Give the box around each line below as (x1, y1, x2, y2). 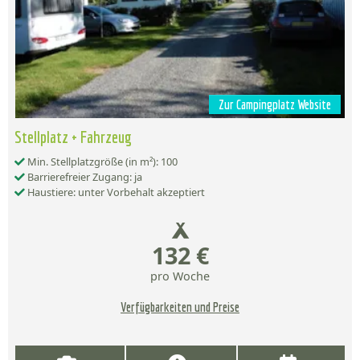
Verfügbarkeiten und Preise (121, 300, 239, 315)
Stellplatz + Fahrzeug (14, 127, 132, 147)
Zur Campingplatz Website (219, 97, 331, 112)
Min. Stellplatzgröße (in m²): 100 (25, 154, 178, 170)
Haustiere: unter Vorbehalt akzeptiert (25, 185, 205, 200)
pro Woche (150, 268, 210, 284)
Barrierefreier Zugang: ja (25, 170, 142, 185)
